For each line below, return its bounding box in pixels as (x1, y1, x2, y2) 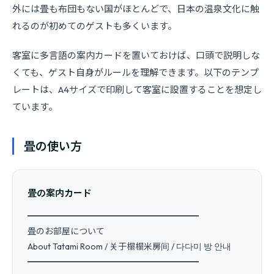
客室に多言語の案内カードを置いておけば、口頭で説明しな (12, 50, 260, 61)
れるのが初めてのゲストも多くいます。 (12, 20, 177, 32)
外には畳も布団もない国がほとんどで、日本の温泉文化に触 (12, 3, 259, 15)
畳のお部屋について (28, 226, 105, 237)
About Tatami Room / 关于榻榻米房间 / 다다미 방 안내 (28, 241, 231, 252)
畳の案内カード (28, 187, 92, 199)
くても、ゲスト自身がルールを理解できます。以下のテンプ (12, 67, 259, 78)
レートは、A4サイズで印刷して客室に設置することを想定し (12, 84, 262, 95)
